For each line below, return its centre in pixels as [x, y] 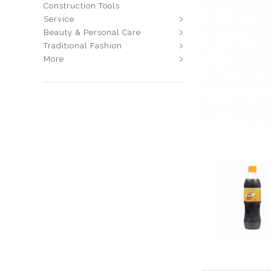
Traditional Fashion [83, 46]
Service [59, 19]
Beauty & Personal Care [92, 32]
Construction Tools [82, 6]
